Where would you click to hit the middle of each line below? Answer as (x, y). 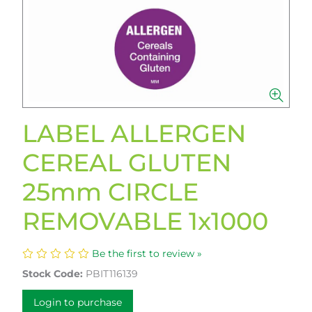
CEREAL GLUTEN (127, 163)
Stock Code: (53, 274)
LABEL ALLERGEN (134, 133)
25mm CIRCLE (110, 192)
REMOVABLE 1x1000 (145, 221)
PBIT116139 (112, 274)
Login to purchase (78, 302)
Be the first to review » (147, 253)
